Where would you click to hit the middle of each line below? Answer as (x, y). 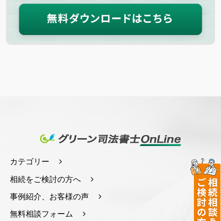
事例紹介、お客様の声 (49, 197)
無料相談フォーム (41, 214)
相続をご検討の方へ (45, 180)
